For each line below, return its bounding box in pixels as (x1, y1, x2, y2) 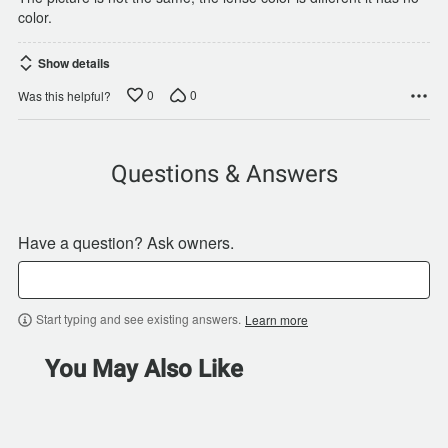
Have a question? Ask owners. (18, 231, 234, 255)
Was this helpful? (18, 86, 111, 104)
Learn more (245, 311, 308, 329)
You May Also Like (45, 355, 243, 384)
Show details (38, 54, 110, 73)
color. (18, 7, 52, 28)
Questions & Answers (110, 160, 338, 189)
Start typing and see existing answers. (36, 310, 241, 328)
